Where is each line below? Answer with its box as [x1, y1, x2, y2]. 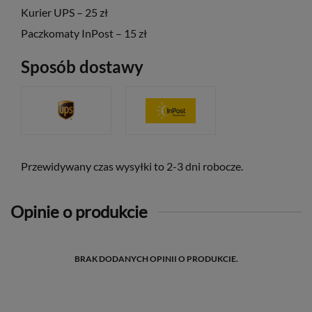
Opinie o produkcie [10, 201, 148, 221]
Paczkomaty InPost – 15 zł [21, 26, 147, 40]
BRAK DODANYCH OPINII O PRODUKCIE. [74, 253, 238, 264]
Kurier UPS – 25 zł [21, 6, 108, 19]
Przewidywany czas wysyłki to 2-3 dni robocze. [21, 159, 243, 173]
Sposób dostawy [21, 56, 143, 77]
